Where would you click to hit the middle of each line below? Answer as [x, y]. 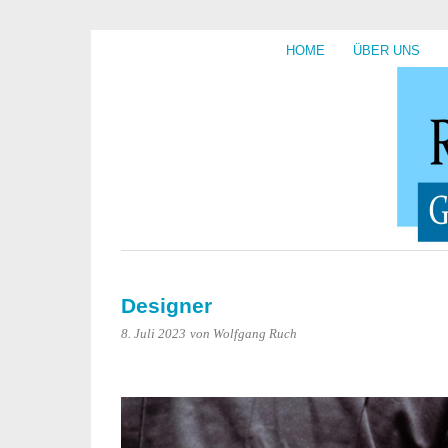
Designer [166, 305]
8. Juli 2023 [153, 334]
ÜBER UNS [386, 50]
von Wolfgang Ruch [243, 334]
